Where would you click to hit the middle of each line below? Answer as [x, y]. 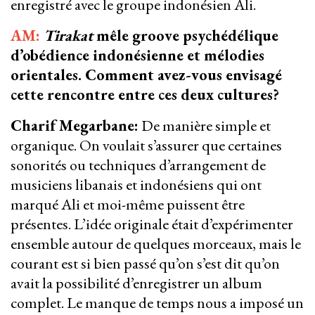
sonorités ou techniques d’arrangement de [138, 165]
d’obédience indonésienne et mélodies [137, 56]
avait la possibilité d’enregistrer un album [136, 283]
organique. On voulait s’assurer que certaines [146, 146]
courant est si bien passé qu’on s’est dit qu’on [145, 264]
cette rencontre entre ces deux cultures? [147, 95]
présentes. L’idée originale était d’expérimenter [152, 224]
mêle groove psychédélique [187, 36]
